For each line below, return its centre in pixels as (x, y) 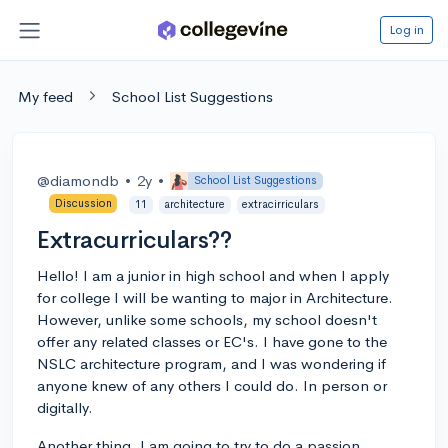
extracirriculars (281, 204)
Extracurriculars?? (134, 239)
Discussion (83, 203)
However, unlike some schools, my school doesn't (207, 319)
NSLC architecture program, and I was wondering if (211, 363)
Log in (406, 29)
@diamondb (78, 180)
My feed (45, 96)
